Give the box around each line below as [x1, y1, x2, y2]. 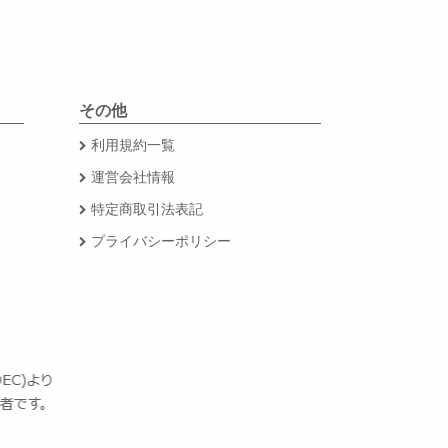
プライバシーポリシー [90, 231, 231, 250]
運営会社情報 [90, 167, 175, 186]
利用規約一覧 [90, 135, 175, 154]
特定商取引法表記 [90, 199, 203, 218]
